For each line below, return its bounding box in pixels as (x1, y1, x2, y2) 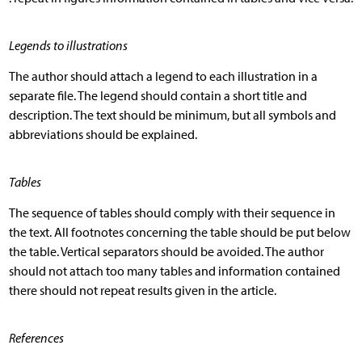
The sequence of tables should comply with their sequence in (8, 204, 335, 221)
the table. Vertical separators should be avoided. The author (8, 243, 324, 259)
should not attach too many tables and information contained (8, 263, 340, 279)
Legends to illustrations (8, 37, 128, 53)
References (8, 330, 64, 346)
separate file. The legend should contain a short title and (8, 87, 307, 103)
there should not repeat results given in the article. (8, 282, 276, 298)
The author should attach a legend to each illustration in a (8, 68, 318, 84)
